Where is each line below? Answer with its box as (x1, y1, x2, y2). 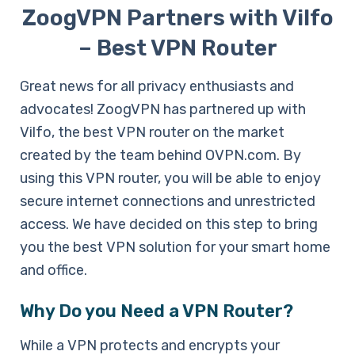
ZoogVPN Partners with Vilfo (21, 4, 334, 31)
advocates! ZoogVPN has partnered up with (20, 100, 306, 118)
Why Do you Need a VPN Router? (20, 300, 293, 322)
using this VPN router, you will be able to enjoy (20, 169, 321, 187)
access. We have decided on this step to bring (20, 215, 318, 233)
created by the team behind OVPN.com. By (20, 146, 301, 164)
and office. (20, 261, 87, 279)
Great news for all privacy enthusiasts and (20, 77, 294, 95)
